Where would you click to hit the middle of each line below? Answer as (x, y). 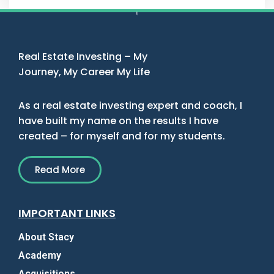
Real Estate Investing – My (83, 57)
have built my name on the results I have (118, 121)
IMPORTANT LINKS (67, 213)
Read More (60, 170)
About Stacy (46, 237)
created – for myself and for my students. (122, 136)
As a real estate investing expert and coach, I (130, 106)
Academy (40, 256)
